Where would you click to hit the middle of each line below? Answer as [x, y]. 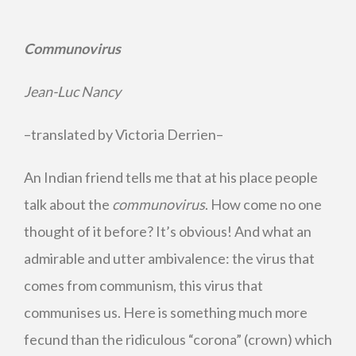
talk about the [68, 204]
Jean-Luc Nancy [72, 91]
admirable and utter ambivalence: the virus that [169, 258]
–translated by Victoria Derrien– [124, 134]
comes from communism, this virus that [143, 285]
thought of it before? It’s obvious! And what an [168, 231]
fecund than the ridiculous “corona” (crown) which [178, 339]
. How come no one [263, 204]
